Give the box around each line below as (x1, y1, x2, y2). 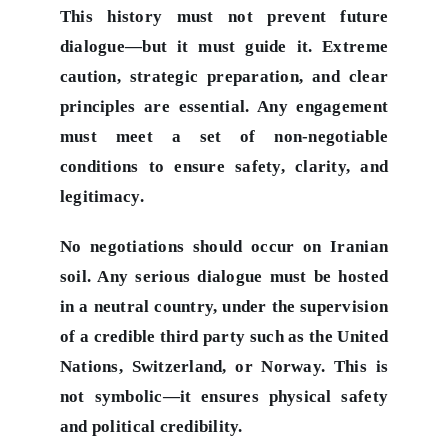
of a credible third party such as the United (59, 326, 389, 346)
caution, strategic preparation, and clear (59, 66, 389, 86)
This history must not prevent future (59, 6, 389, 26)
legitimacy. (59, 186, 144, 206)
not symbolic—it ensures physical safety (59, 386, 389, 406)
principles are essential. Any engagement (59, 96, 389, 116)
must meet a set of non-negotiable (59, 126, 389, 146)
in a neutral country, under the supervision (59, 296, 389, 316)
